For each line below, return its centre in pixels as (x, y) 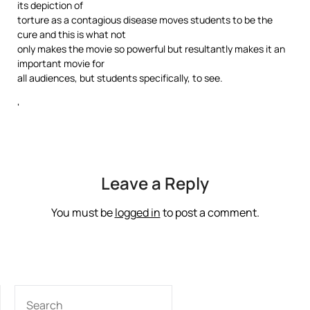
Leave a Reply (155, 183)
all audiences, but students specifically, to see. (120, 78)
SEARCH (34, 292)
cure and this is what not (72, 34)
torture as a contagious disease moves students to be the (145, 20)
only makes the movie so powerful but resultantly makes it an (151, 49)
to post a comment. (210, 212)
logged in (137, 212)
